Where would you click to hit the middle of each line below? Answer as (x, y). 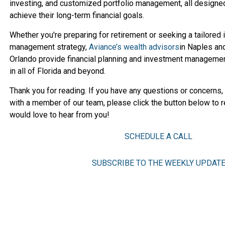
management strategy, (49, 47)
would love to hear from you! (60, 115)
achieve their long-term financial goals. (77, 15)
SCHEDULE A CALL (158, 136)
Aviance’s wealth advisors (134, 47)
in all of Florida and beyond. (58, 71)
